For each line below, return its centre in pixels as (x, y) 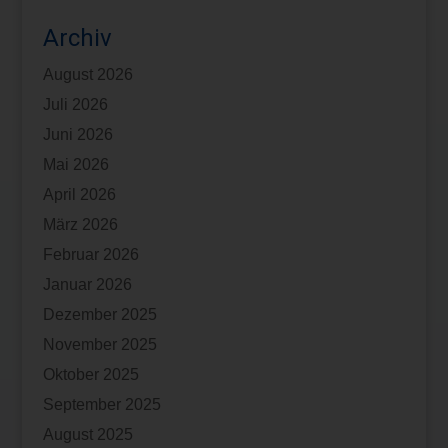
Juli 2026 (75, 104)
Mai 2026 (75, 164)
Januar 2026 (87, 284)
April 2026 (79, 194)
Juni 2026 (77, 134)
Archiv (77, 37)
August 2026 (87, 74)
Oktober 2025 (90, 374)
